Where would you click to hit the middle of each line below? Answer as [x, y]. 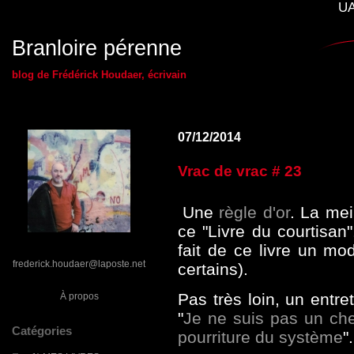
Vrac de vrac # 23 [240, 171]
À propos [79, 296]
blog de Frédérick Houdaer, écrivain [99, 75]
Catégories [42, 331]
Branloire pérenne [97, 48]
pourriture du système [260, 337]
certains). [213, 269]
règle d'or [254, 212]
